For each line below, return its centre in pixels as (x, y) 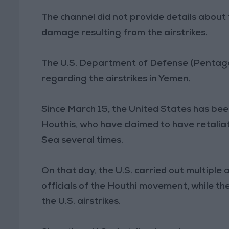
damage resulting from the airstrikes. (125, 33)
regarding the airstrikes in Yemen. (116, 79)
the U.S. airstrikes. (81, 202)
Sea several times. (83, 140)
